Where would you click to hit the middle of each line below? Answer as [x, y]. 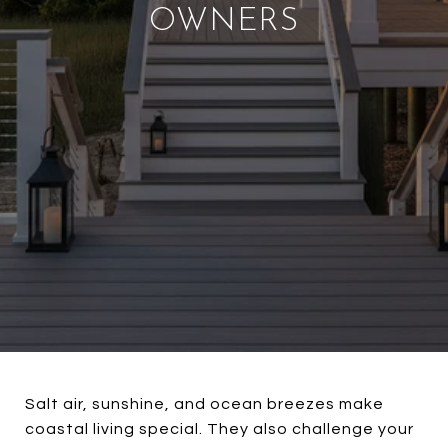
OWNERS [224, 22]
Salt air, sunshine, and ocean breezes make [204, 404]
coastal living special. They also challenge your [219, 429]
